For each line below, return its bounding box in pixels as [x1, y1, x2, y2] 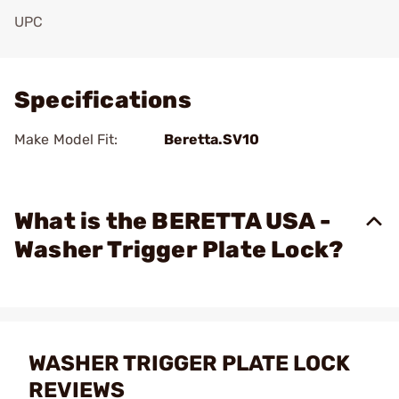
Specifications [14, 86, 191, 114]
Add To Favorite [39, 38, 144, 55]
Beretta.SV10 [164, 131, 259, 148]
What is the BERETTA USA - [14, 208, 331, 235]
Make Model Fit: [14, 131, 118, 148]
